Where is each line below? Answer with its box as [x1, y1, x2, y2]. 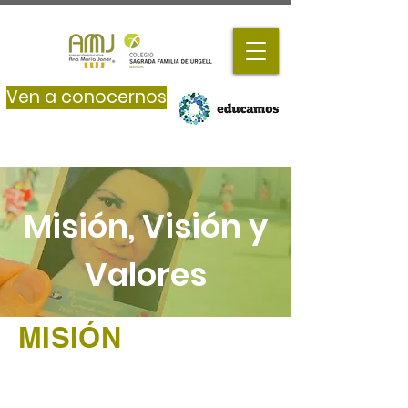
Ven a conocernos [6, 85, 167, 109]
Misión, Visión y [24, 204, 268, 249]
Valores [85, 252, 207, 297]
